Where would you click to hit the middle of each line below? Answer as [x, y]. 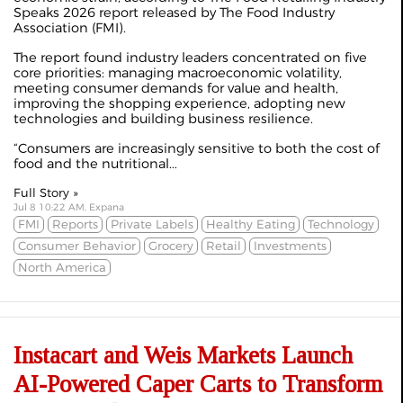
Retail [224, 246]
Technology [341, 224]
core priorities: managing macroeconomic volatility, [178, 73]
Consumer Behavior [77, 246]
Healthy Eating [251, 224]
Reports [75, 224]
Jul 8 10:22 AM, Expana [69, 207]
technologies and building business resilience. [163, 119]
